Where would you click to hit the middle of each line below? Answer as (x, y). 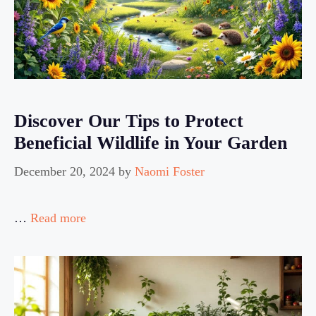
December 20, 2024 (65, 171)
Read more (58, 218)
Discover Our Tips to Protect (129, 121)
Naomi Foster (170, 171)
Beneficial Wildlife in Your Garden (151, 142)
